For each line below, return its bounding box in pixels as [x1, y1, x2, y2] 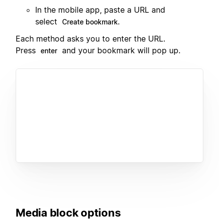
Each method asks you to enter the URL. [16, 34, 165, 44]
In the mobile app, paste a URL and [35, 5, 165, 15]
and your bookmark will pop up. [60, 45, 180, 56]
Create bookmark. [62, 18, 120, 26]
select [35, 17, 60, 27]
